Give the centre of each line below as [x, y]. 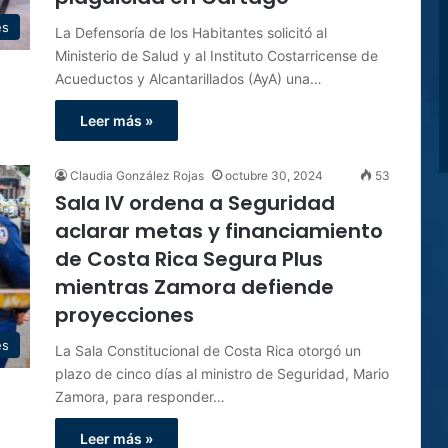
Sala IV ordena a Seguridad [195, 203]
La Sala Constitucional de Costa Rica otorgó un [208, 350]
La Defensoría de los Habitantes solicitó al [191, 32]
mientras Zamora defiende [194, 287]
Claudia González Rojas [137, 175]
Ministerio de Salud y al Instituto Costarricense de [216, 55]
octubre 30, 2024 [274, 175]
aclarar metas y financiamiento [219, 231]
